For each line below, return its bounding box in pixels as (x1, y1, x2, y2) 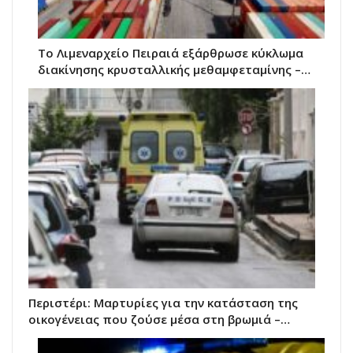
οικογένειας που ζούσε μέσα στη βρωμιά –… (28, 311, 290, 328)
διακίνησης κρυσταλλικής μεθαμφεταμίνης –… (38, 61, 310, 77)
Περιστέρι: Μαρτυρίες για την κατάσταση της (28, 295, 298, 311)
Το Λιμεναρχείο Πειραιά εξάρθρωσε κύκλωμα (38, 44, 303, 61)
